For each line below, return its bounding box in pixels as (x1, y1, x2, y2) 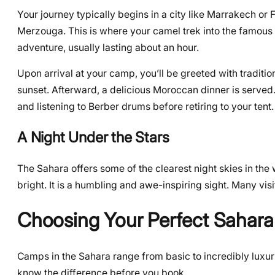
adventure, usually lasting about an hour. (17, 41, 199, 53)
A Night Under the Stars (17, 128, 169, 146)
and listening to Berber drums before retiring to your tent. (17, 101, 274, 113)
